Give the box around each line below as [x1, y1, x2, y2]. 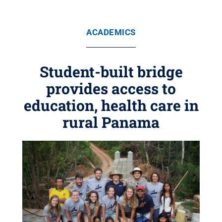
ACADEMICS [86, 27, 136, 37]
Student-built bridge [39, 62, 183, 81]
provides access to [46, 79, 176, 98]
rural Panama [62, 112, 160, 132]
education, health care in [23, 96, 199, 115]
